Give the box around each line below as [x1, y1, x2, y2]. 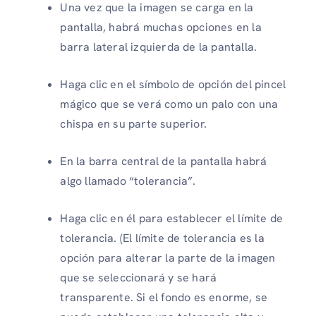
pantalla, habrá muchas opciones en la [60, 20, 262, 35]
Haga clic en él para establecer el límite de [60, 211, 284, 226]
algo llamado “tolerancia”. [60, 174, 196, 189]
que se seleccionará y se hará [60, 270, 217, 286]
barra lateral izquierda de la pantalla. [60, 39, 257, 55]
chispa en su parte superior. [60, 116, 207, 132]
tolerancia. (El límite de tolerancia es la [60, 231, 265, 246]
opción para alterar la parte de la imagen [60, 250, 276, 266]
